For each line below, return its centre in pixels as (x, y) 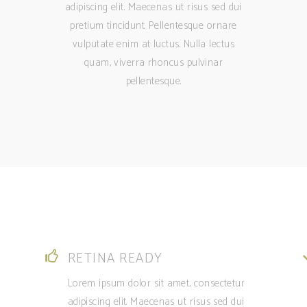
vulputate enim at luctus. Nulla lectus (153, 44)
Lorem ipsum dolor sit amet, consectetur (156, 283)
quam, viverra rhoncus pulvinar (153, 63)
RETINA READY (115, 259)
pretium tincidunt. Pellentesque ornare (153, 26)
